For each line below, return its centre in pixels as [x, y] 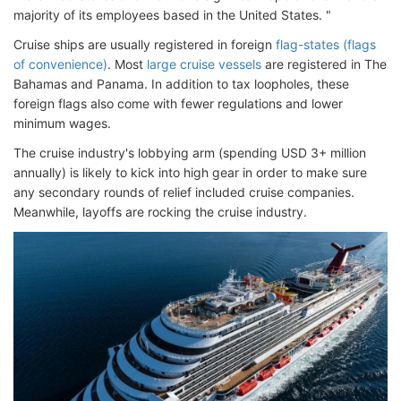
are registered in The [324, 64]
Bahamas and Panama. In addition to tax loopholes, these [181, 84]
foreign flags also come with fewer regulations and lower [178, 103]
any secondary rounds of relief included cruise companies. [184, 192]
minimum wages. [62, 123]
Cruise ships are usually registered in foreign [145, 44]
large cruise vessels [204, 64]
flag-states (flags [326, 44]
